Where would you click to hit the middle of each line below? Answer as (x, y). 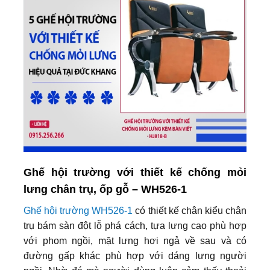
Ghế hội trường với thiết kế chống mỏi (135, 173)
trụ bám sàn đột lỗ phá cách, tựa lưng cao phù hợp (135, 226)
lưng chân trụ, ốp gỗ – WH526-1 (105, 190)
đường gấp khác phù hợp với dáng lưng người (135, 256)
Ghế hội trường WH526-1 (78, 211)
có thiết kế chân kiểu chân (190, 211)
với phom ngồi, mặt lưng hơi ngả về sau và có (135, 241)
